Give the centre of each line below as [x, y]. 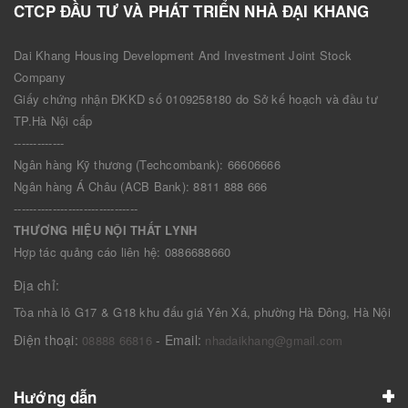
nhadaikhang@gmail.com [274, 341]
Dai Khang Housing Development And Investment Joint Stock [183, 56]
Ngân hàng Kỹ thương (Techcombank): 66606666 [147, 165]
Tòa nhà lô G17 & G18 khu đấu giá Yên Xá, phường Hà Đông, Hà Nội [202, 312]
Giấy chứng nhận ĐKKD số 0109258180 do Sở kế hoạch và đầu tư [196, 99]
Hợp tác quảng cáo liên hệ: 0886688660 [122, 252]
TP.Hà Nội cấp [53, 121]
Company [40, 77]
